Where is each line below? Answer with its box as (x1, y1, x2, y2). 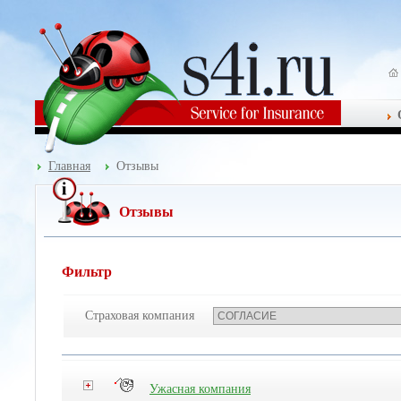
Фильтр (62, 264, 112, 279)
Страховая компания (85, 309, 194, 322)
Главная (48, 159, 90, 173)
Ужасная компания (149, 382, 251, 396)
